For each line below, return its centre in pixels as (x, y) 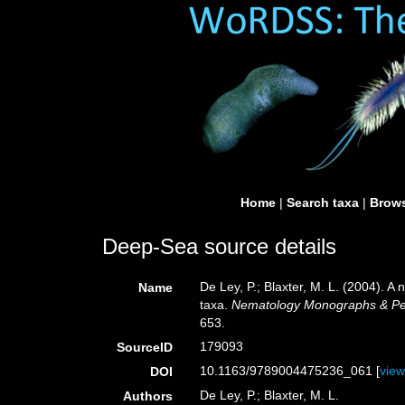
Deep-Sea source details (219, 246)
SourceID (145, 347)
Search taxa (323, 202)
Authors (148, 396)
